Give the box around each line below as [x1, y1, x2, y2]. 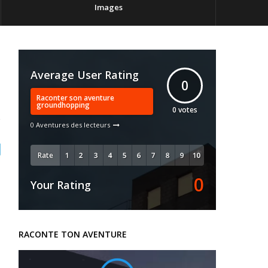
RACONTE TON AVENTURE [19, 229, 127, 240]
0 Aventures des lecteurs [31, 120, 110, 129]
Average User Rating [31, 68, 139, 82]
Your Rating [31, 178, 91, 192]
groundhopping [36, 99, 90, 110]
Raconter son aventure [36, 92, 114, 103]
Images [94, 2, 123, 13]
